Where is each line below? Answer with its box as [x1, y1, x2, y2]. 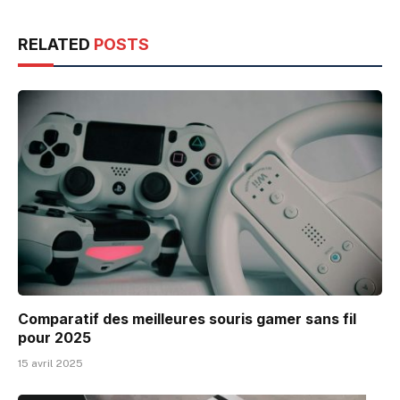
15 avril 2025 [18, 356, 83, 370]
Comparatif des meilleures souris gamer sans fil [18, 309, 356, 328]
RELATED [18, 35, 94, 54]
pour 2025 [18, 328, 91, 346]
